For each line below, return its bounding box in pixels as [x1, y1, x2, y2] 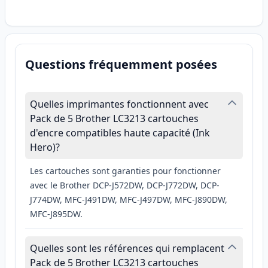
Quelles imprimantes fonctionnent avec [30, 98, 209, 111]
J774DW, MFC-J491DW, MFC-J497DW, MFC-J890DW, [30, 194, 227, 206]
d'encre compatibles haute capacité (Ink [30, 126, 210, 140]
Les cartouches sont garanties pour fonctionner [30, 165, 221, 177]
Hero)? [30, 141, 60, 154]
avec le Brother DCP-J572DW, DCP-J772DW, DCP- [30, 179, 220, 191]
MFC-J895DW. [30, 208, 83, 220]
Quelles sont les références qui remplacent [30, 242, 224, 255]
